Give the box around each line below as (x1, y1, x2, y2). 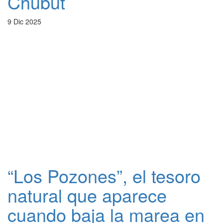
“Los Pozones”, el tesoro (7, 163, 201, 188)
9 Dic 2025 (7, 16, 41, 26)
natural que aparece (7, 182, 167, 208)
